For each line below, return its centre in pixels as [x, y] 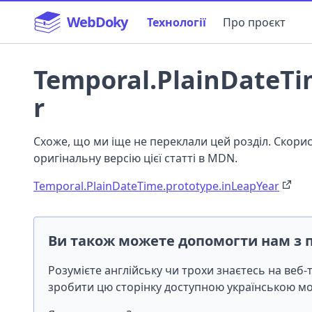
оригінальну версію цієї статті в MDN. [135, 158]
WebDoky [97, 22]
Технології [177, 22]
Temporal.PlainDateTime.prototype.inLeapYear [156, 186]
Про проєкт [254, 22]
